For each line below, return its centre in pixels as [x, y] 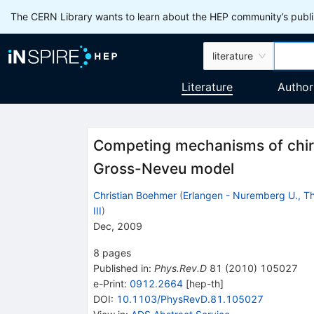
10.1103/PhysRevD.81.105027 [190, 299]
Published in [121, 268]
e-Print [108, 283]
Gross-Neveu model [163, 169]
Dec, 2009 [117, 226]
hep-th [204, 283]
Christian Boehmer [135, 195]
